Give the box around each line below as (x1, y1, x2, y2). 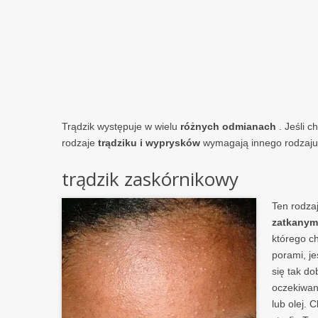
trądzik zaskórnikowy (62, 165, 238, 192)
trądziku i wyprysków (98, 136, 200, 148)
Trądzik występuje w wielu (62, 120, 180, 132)
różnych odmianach (180, 120, 276, 132)
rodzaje (62, 136, 98, 148)
